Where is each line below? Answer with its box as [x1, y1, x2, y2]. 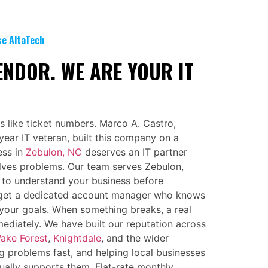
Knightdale [53, 232, 101, 244]
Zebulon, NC [26, 145, 82, 158]
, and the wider [101, 232, 169, 244]
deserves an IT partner [82, 145, 187, 158]
